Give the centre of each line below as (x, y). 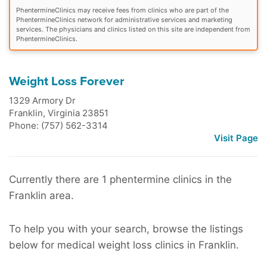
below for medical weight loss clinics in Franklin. (124, 245)
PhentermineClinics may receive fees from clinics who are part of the (122, 10)
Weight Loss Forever (67, 81)
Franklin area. (41, 195)
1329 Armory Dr (42, 100)
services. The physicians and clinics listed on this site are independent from (133, 29)
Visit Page (236, 138)
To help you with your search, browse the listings (126, 229)
